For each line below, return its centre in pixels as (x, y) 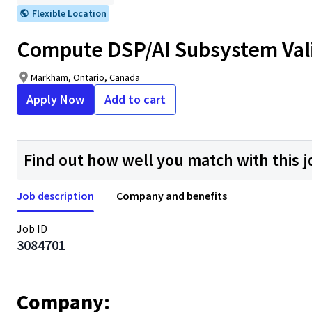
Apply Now (55, 99)
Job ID (32, 228)
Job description (55, 196)
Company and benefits (172, 196)
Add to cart (135, 99)
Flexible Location (69, 13)
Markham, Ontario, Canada (85, 77)
